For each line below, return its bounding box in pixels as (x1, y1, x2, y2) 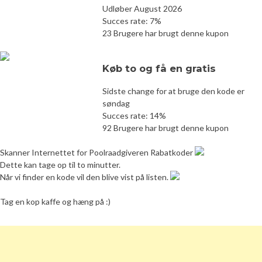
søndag (102, 98, 130, 108)
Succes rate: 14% (102, 110, 166, 120)
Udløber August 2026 (102, 3, 182, 13)
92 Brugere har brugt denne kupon (102, 122, 229, 133)
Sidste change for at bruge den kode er (102, 85, 244, 96)
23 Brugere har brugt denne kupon (102, 27, 229, 38)
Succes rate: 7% (102, 15, 161, 26)
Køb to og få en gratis (102, 62, 216, 74)
